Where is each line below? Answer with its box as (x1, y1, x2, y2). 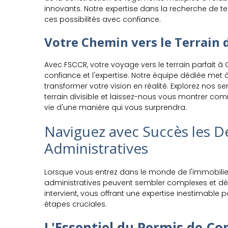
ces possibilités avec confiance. (44, 14, 161, 24)
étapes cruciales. (44, 199, 107, 209)
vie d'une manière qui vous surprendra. (44, 102, 187, 112)
